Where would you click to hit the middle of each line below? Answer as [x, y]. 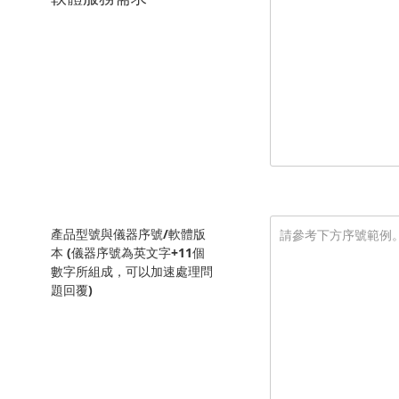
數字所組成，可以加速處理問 [132, 271]
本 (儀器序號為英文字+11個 [128, 252]
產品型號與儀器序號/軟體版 [128, 233]
